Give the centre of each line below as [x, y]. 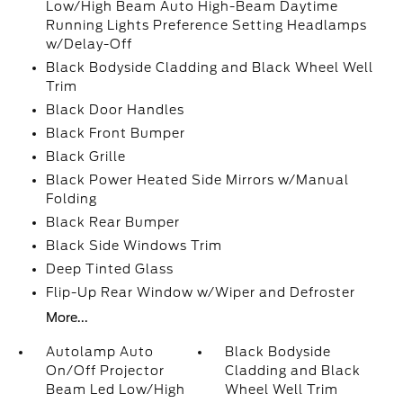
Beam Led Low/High [115, 390]
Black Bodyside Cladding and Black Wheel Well [209, 67]
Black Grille [85, 157]
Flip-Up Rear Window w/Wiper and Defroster [200, 292]
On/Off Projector [105, 371]
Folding [71, 199]
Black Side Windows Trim [134, 246]
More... [67, 318]
